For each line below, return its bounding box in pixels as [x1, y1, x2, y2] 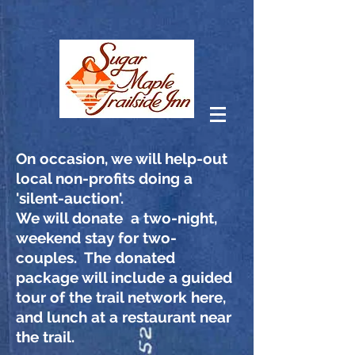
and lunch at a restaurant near [16, 308, 231, 326]
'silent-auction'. [16, 189, 128, 207]
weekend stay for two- [16, 229, 177, 246]
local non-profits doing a [16, 170, 193, 187]
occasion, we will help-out [40, 150, 227, 167]
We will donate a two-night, [16, 209, 217, 227]
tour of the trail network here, [16, 288, 226, 306]
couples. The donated [16, 249, 175, 266]
